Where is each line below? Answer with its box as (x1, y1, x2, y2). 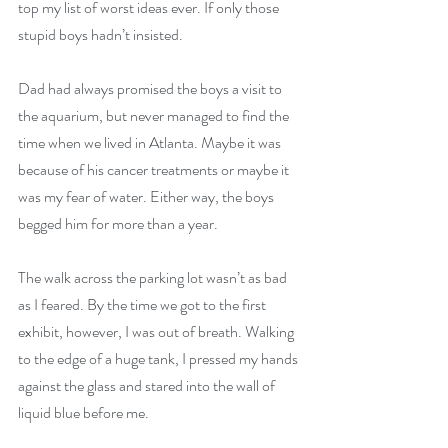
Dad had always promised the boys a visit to (18, 77, 285, 101)
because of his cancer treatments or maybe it (18, 158, 292, 182)
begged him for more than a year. (18, 212, 221, 236)
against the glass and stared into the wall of (18, 374, 278, 398)
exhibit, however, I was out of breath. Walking (18, 320, 297, 344)
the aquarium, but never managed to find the (18, 104, 292, 128)
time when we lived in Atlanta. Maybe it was (18, 131, 284, 155)
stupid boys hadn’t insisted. (18, 23, 186, 47)
